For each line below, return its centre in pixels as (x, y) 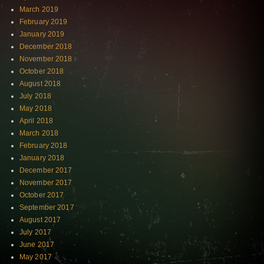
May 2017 (36, 257)
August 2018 (40, 84)
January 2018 (42, 158)
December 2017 (46, 171)
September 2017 (47, 208)
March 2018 (39, 133)
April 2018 (37, 121)
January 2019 (42, 34)
